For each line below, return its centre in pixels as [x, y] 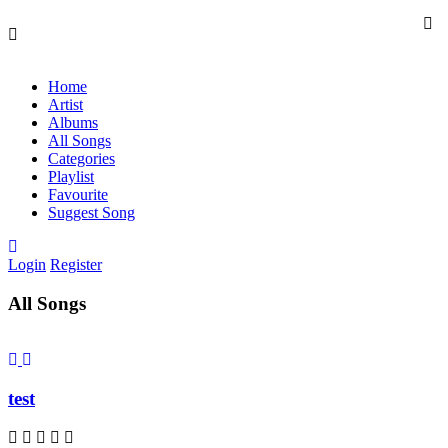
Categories [81, 158]
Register [76, 264]
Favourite [78, 194]
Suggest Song [91, 212]
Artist [65, 104]
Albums [73, 122]
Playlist [71, 176]
